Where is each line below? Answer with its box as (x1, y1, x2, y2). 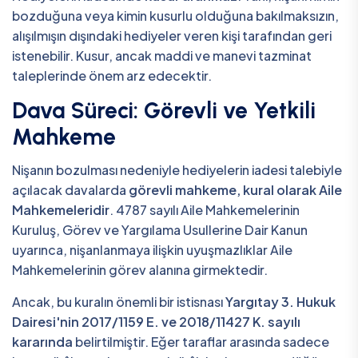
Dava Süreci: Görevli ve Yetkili (12, 97, 316, 125)
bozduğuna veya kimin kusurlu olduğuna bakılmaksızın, (12, 7, 339, 25)
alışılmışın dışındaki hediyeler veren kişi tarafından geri (12, 27, 332, 45)
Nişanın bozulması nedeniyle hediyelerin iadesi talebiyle (12, 161, 342, 178)
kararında (12, 332, 73, 350)
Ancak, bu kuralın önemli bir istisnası (12, 292, 225, 310)
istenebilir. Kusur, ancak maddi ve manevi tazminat (12, 47, 312, 65)
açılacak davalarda (12, 181, 129, 198)
